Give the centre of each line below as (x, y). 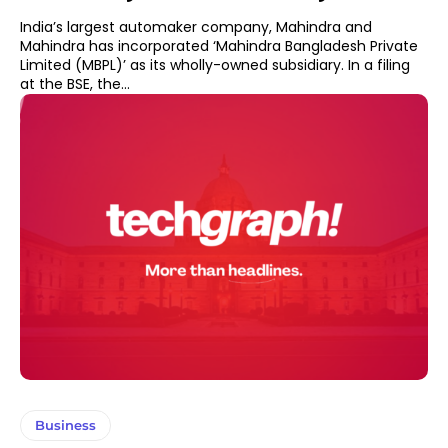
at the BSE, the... (75, 84)
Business (65, 424)
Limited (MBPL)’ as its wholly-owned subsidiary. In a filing (184, 65)
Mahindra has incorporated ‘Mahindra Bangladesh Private (219, 46)
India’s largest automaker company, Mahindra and (196, 27)
